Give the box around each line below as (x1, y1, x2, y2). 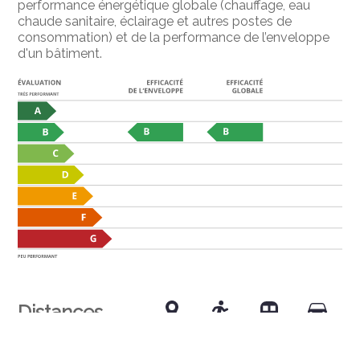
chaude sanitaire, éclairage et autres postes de (18, 14, 292, 30)
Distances (18, 300, 104, 324)
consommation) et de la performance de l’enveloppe (18, 30, 330, 46)
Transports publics (18, 338, 129, 354)
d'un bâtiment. (18, 46, 103, 62)
